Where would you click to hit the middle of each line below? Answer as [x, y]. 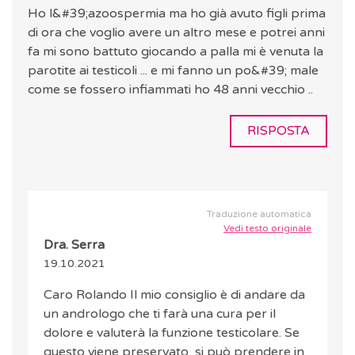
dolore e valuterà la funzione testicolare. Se [172, 333]
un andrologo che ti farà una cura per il [160, 314]
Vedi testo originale [267, 229]
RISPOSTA [279, 131]
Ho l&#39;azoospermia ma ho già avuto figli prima [177, 14]
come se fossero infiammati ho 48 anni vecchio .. [170, 90]
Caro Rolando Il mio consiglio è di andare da [174, 295]
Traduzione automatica [259, 214]
